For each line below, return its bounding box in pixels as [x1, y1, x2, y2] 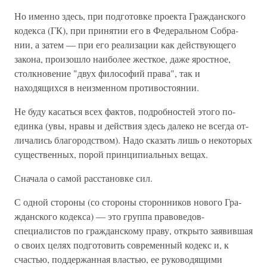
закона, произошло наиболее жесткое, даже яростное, [14, 52, 231, 65]
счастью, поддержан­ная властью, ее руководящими [14, 253, 222, 265]
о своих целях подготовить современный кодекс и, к [14, 238, 229, 251]
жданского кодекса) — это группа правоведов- [14, 210, 204, 222]
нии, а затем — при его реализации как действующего [14, 38, 236, 51]
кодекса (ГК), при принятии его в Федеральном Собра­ [14, 24, 238, 36]
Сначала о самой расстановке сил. [14, 172, 153, 184]
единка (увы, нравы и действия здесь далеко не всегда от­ [14, 119, 249, 132]
